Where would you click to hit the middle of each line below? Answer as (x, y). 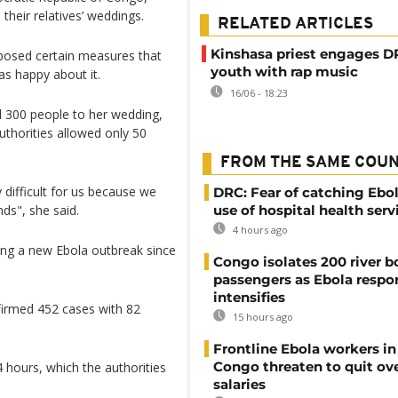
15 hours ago (262, 317)
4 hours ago (259, 230)
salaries (239, 384)
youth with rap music (284, 72)
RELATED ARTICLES (295, 24)
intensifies (249, 297)
